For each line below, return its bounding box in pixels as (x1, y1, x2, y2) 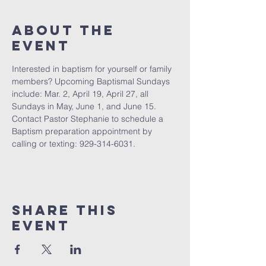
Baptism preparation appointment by (12, 126, 154, 137)
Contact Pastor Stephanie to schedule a (12, 113, 166, 124)
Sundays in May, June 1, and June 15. (12, 101, 159, 112)
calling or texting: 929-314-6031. (12, 138, 135, 149)
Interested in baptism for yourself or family (12, 64, 174, 74)
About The (12, 22, 115, 39)
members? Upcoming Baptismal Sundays (12, 76, 172, 87)
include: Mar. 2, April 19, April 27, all (12, 88, 151, 99)
